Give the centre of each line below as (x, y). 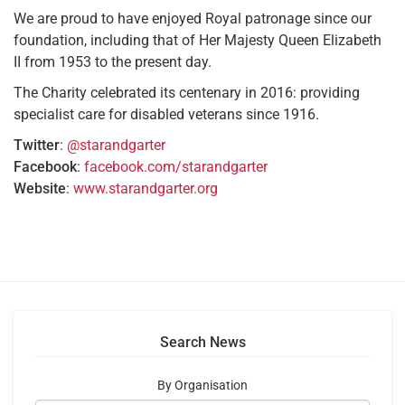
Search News (202, 343)
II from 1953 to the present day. (113, 62)
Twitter (37, 146)
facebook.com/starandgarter (176, 167)
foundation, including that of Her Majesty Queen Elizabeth (198, 41)
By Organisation (202, 386)
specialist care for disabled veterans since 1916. (166, 115)
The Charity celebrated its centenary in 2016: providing (187, 93)
